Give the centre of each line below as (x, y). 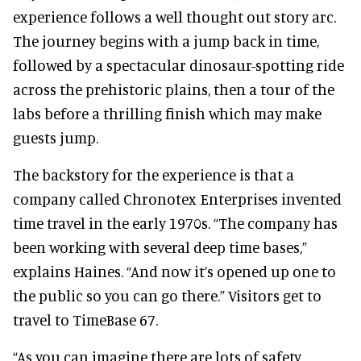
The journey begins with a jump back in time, (166, 41)
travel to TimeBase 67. (85, 320)
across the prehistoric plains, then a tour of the (174, 89)
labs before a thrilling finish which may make (167, 114)
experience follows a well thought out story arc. (174, 17)
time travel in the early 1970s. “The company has (175, 223)
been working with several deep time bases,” (160, 247)
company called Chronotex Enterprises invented (177, 199)
